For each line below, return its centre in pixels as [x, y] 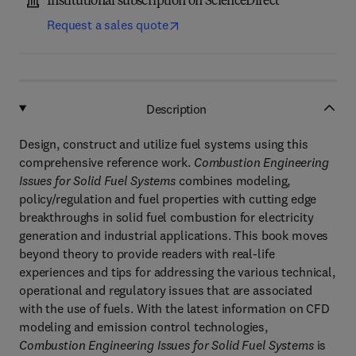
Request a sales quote [108, 25]
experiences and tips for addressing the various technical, [177, 272]
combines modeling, [233, 180]
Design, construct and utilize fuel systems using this [164, 144]
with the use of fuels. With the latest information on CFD [175, 308]
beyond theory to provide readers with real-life [147, 253]
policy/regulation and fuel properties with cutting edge [168, 199]
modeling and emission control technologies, [143, 327]
